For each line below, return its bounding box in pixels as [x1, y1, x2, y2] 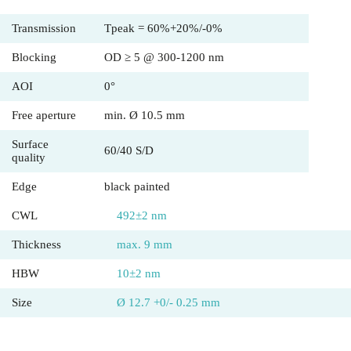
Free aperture [12, 109, 76, 122]
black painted [104, 180, 170, 194]
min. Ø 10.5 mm [104, 109, 185, 122]
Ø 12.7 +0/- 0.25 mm [117, 296, 220, 309]
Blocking [12, 51, 56, 64]
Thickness [12, 238, 61, 251]
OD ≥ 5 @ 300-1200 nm [104, 51, 224, 64]
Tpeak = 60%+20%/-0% [104, 22, 223, 35]
